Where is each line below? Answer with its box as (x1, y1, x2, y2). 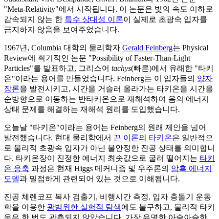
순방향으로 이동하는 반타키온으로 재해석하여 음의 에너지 (4, 94, 209, 103)
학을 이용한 (4, 202, 47, 211)
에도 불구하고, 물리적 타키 (121, 202, 215, 211)
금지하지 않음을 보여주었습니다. (4, 25, 119, 34)
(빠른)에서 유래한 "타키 (131, 64, 214, 72)
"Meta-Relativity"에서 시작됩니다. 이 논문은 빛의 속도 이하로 (4, 4, 213, 13)
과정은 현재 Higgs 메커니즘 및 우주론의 (29, 164, 171, 173)
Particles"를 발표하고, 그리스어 (4, 64, 111, 72)
